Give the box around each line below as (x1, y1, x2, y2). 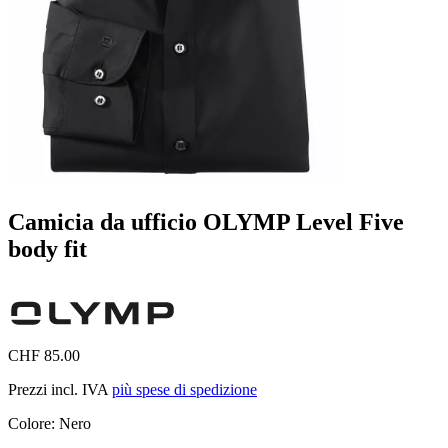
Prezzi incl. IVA (8, 380, 112, 398)
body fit (8, 235, 87, 262)
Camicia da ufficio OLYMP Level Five (8, 208, 404, 235)
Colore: (8, 414, 59, 432)
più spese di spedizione (112, 380, 257, 398)
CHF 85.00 (8, 346, 80, 364)
